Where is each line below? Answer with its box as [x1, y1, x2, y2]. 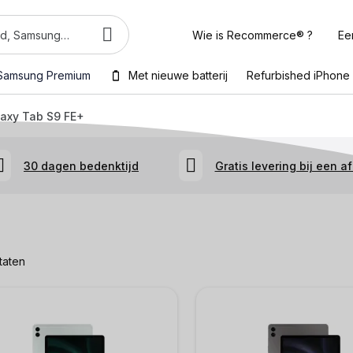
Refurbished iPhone [247, 69, 350, 82]
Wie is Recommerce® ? [192, 28, 313, 42]
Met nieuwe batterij [128, 69, 228, 82]
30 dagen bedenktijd [24, 158, 139, 173]
